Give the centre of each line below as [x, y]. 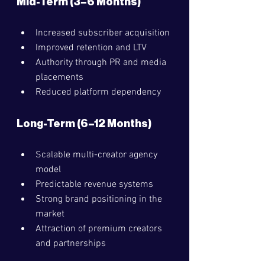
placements [59, 77]
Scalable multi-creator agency [98, 155]
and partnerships [71, 244]
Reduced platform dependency [98, 92]
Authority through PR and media [102, 63]
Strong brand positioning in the [100, 199]
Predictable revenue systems [94, 185]
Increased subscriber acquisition [103, 33]
